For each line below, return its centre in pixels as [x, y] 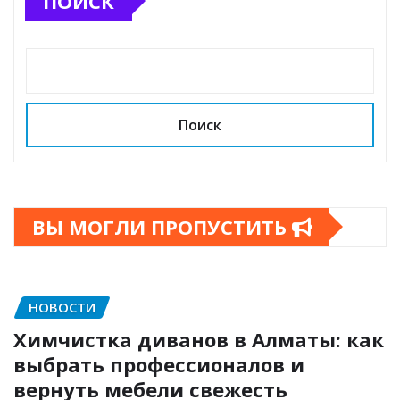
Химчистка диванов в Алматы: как [199, 340]
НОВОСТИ [62, 307]
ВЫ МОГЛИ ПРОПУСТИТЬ [162, 226]
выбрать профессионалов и [159, 365]
